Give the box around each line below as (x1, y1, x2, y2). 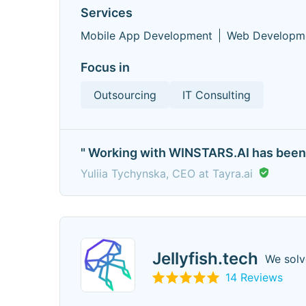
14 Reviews (225, 270, 283, 284)
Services (81, 5, 133, 20)
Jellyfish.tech (152, 248, 258, 268)
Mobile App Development (81, 29, 212, 42)
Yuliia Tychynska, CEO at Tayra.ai (81, 167, 253, 180)
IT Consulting (182, 88, 251, 102)
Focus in (81, 60, 130, 74)
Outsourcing (94, 88, 156, 102)
